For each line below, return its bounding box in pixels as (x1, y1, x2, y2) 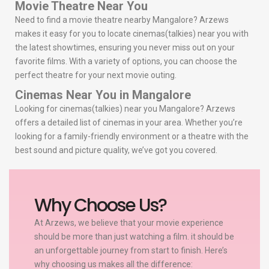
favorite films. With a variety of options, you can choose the (15, 56, 237, 67)
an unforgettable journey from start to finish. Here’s (34, 245, 228, 255)
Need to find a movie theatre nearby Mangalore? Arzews (15, 15, 229, 25)
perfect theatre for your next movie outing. (15, 70, 177, 80)
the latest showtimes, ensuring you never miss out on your (15, 43, 235, 53)
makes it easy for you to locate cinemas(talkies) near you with (15, 29, 249, 39)
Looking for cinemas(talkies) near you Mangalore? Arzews (15, 104, 235, 114)
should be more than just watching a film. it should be (34, 231, 234, 241)
